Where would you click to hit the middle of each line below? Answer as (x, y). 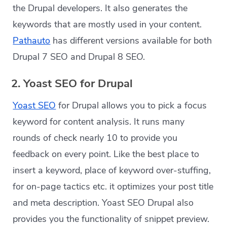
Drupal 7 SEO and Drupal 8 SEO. (79, 57)
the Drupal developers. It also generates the (100, 8)
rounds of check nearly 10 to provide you (95, 138)
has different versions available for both (131, 41)
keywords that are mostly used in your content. (107, 25)
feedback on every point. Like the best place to (106, 154)
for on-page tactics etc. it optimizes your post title (113, 187)
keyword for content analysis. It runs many (99, 122)
